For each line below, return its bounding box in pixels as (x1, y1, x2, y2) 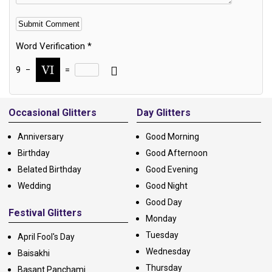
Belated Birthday (18, 165, 81, 175)
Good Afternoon (145, 148, 208, 158)
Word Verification (16, 41, 85, 52)
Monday (145, 214, 177, 224)
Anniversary (18, 132, 64, 142)
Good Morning (145, 132, 199, 142)
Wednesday (145, 246, 191, 257)
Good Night (145, 181, 188, 191)
